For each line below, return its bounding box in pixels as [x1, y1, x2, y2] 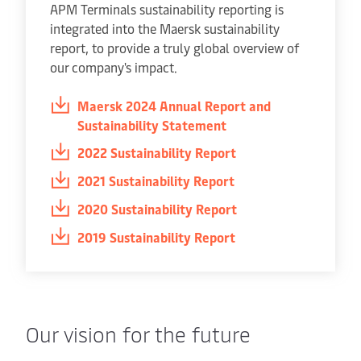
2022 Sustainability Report [77, 143, 236, 161]
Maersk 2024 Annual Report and [77, 97, 271, 114]
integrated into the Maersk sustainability [50, 19, 280, 37]
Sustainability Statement [77, 116, 226, 134]
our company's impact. [50, 58, 177, 76]
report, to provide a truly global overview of [50, 39, 299, 56]
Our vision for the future [26, 319, 256, 348]
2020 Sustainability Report [77, 200, 237, 218]
